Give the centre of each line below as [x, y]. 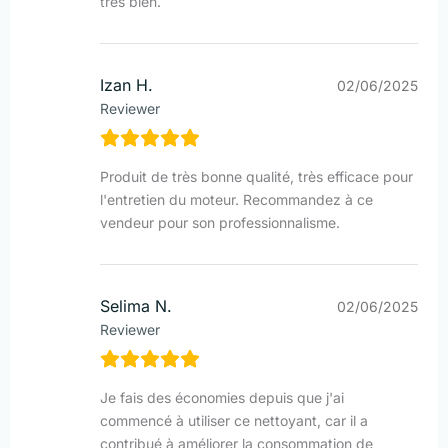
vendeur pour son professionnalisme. [220, 223]
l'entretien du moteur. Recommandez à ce [236, 200]
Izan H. [126, 85]
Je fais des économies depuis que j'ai [222, 398]
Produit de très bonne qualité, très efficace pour [256, 177]
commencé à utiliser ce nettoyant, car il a [234, 421]
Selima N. [136, 306]
